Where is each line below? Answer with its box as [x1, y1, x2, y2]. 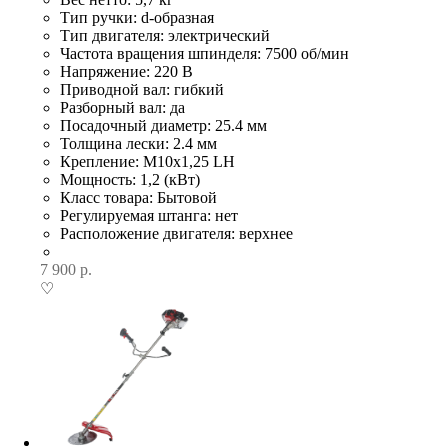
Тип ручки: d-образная [60, 9, 214, 26]
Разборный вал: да [60, 99, 185, 116]
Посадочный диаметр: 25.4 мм [60, 117, 267, 134]
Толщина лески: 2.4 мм [60, 135, 217, 152]
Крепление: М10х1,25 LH [60, 153, 235, 170]
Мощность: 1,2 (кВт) [60, 171, 200, 188]
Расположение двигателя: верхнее [60, 225, 293, 242]
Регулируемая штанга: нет [60, 207, 238, 224]
